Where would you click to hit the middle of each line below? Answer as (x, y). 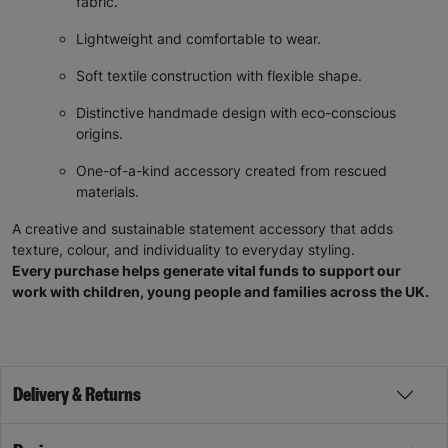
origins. (99, 134)
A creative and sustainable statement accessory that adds (202, 229)
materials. (107, 192)
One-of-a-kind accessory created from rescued (231, 171)
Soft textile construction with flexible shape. (219, 76)
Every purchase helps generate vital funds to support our (206, 271)
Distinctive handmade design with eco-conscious (236, 113)
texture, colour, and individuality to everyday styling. (183, 250)
